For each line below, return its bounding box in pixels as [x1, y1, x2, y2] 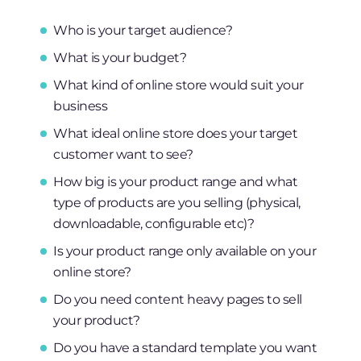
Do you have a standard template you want [53, 339, 317, 356]
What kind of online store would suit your [53, 77, 304, 93]
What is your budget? [53, 49, 187, 66]
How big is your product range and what [53, 173, 298, 190]
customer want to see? [53, 146, 193, 163]
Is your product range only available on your [53, 243, 317, 259]
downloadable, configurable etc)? [53, 215, 255, 232]
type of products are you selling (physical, [53, 194, 301, 211]
